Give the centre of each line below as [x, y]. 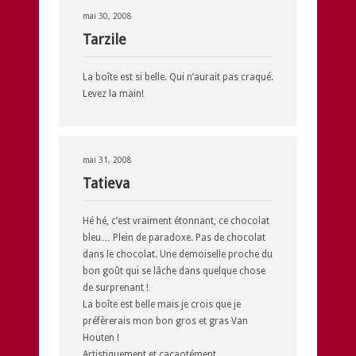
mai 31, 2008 [107, 160]
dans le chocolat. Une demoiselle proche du [178, 254]
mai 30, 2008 [107, 16]
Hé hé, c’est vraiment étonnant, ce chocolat [176, 221]
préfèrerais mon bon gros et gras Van [165, 321]
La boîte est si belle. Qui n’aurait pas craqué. [178, 77]
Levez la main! [113, 93]
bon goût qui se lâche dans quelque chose [174, 271]
